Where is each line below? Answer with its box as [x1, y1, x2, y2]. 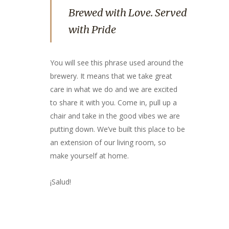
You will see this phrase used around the [50, 57, 184, 67]
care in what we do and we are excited [50, 84, 177, 94]
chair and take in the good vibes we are [50, 110, 180, 121]
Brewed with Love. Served [68, 6, 187, 19]
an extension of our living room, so [50, 137, 166, 147]
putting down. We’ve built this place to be [50, 124, 185, 134]
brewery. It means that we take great [50, 71, 172, 81]
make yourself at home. [50, 150, 129, 161]
